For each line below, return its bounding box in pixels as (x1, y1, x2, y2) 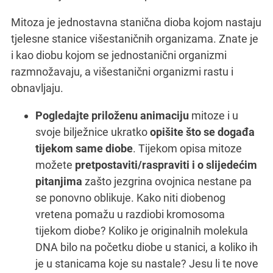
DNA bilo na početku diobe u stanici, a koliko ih (35, 240, 258, 253)
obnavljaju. (11, 81, 63, 94)
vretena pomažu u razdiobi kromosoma (35, 207, 225, 221)
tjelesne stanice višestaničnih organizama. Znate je (11, 32, 258, 45)
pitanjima (35, 174, 82, 188)
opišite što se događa (150, 125, 255, 138)
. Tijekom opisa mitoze (133, 141, 242, 155)
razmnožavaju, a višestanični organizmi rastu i (11, 65, 233, 78)
